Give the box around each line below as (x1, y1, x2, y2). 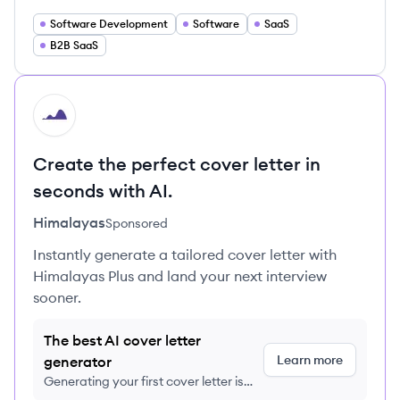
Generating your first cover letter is (44, 373, 244, 389)
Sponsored (105, 215, 168, 231)
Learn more (277, 352, 343, 368)
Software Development (50, 17, 168, 30)
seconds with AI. (33, 179, 172, 202)
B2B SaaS (50, 38, 98, 52)
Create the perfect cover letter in (33, 153, 321, 175)
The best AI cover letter (44, 331, 201, 349)
